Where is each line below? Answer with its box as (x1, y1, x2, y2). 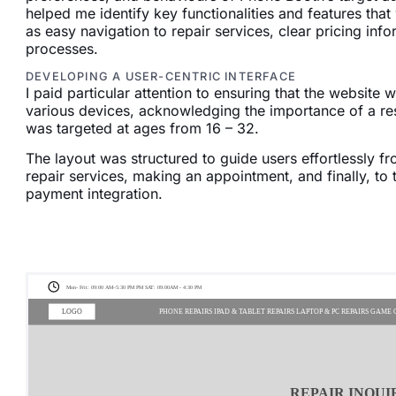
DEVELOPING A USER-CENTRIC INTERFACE (25, 70, 296, 83)
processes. (25, 39, 98, 57)
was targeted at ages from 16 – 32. (25, 119, 259, 137)
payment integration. (25, 185, 163, 203)
